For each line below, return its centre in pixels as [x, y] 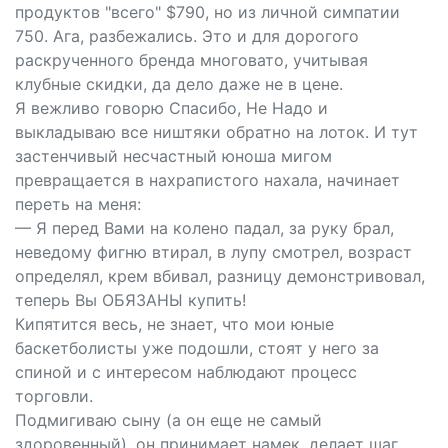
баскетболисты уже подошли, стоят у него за [197, 348]
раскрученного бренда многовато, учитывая [191, 60]
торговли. [54, 396]
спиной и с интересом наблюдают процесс [186, 372]
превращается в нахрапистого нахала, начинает [207, 180]
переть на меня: [78, 204]
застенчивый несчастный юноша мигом [173, 156]
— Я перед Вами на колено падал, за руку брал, [204, 228]
